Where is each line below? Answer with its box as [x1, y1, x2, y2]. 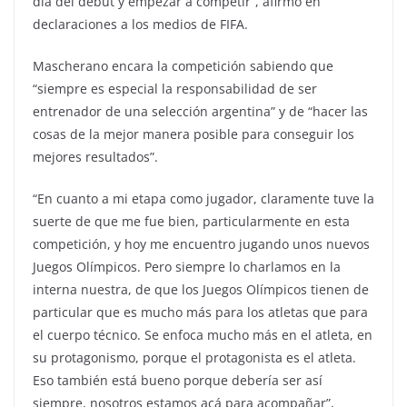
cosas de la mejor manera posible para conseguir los [33, 124, 354, 143]
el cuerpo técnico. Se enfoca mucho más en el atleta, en [33, 325, 372, 343]
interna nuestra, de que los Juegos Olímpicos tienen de [33, 280, 369, 298]
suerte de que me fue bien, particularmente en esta [33, 212, 350, 230]
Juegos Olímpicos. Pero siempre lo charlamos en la [33, 257, 341, 275]
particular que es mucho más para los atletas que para [33, 303, 368, 321]
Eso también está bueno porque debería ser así [33, 371, 323, 389]
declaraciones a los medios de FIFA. [33, 15, 248, 33]
